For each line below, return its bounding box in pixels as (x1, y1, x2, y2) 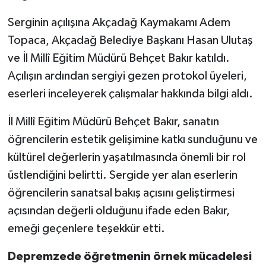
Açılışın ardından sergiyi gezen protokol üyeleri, (7, 69, 247, 82)
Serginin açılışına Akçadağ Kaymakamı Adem (7, 16, 230, 28)
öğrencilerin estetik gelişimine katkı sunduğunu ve (7, 133, 258, 145)
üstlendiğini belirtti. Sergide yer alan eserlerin (7, 169, 237, 181)
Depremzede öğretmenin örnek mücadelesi (7, 250, 252, 262)
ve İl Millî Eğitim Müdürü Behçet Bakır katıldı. (7, 52, 230, 64)
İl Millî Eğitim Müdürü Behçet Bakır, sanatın (7, 115, 219, 128)
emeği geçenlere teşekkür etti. (7, 222, 165, 235)
